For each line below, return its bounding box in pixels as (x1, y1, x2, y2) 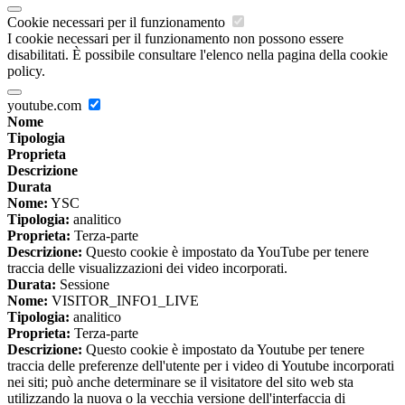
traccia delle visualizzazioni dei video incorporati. (7, 260, 287, 277)
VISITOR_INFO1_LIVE (48, 293, 199, 309)
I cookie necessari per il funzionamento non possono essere (7, 31, 344, 47)
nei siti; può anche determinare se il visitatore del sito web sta (7, 374, 353, 391)
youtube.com (7, 98, 85, 114)
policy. (7, 63, 45, 80)
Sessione (56, 277, 109, 293)
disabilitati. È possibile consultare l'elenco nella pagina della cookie (7, 47, 388, 63)
